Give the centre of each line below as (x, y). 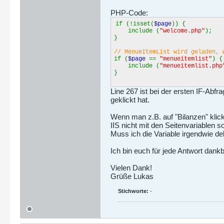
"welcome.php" (182, 31)
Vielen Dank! (131, 168)
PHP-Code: (129, 13)
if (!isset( (135, 24)
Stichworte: (133, 191)
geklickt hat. (130, 100)
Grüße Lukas (132, 176)
